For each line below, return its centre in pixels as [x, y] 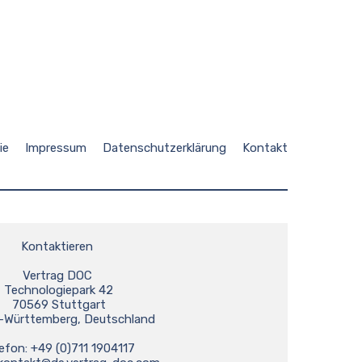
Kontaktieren [59, 247]
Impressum [56, 148]
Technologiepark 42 [59, 290]
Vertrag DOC [59, 276]
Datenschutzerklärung [164, 148]
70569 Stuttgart [59, 305]
